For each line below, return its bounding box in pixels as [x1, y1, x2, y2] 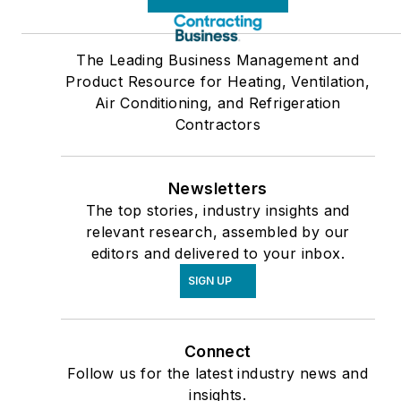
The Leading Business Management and [76, 51, 360, 70]
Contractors [175, 115, 260, 134]
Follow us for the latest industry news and [67, 364, 369, 383]
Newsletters [168, 179, 268, 199]
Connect [183, 342, 252, 362]
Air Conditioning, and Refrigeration [94, 94, 341, 113]
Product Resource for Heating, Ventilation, [65, 73, 371, 91]
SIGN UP [187, 274, 232, 288]
